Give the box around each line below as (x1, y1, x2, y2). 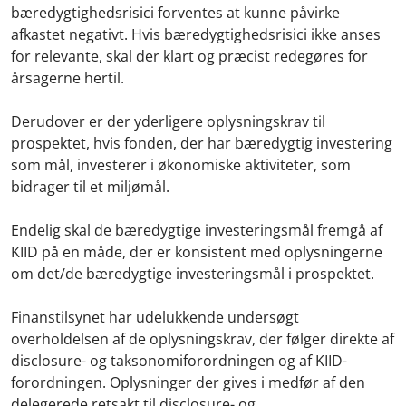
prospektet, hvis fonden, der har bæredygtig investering (11, 132, 392, 153)
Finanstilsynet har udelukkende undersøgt (11, 306, 299, 327)
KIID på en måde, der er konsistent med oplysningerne (11, 241, 382, 262)
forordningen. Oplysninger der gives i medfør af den (11, 372, 365, 392)
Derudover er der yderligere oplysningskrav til (11, 111, 325, 131)
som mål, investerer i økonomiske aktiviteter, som (11, 154, 351, 175)
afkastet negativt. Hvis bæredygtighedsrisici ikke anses (11, 24, 381, 44)
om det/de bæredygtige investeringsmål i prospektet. (11, 263, 385, 284)
